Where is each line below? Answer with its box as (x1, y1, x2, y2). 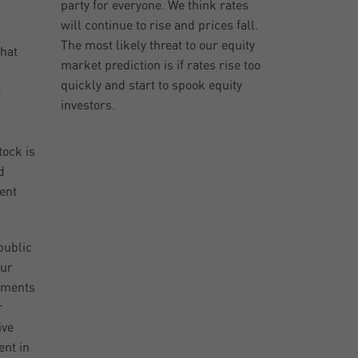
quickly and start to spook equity (61, 79, 243, 93)
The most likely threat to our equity (61, 39, 256, 53)
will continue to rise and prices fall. (61, 19, 259, 33)
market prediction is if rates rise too (61, 59, 261, 73)
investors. (61, 99, 116, 113)
